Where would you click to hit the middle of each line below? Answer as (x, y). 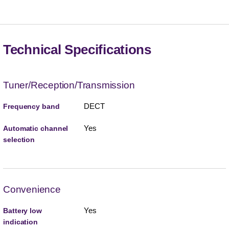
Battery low (22, 211)
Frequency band (31, 107)
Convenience (32, 190)
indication (21, 222)
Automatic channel (36, 129)
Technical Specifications (77, 50)
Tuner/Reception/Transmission (69, 85)
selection (19, 140)
